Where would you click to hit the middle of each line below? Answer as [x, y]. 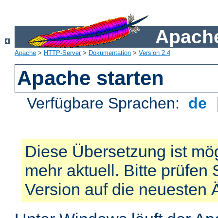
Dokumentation [110, 53]
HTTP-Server [62, 53]
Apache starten [91, 78]
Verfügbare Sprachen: [106, 103]
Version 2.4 [154, 53]
